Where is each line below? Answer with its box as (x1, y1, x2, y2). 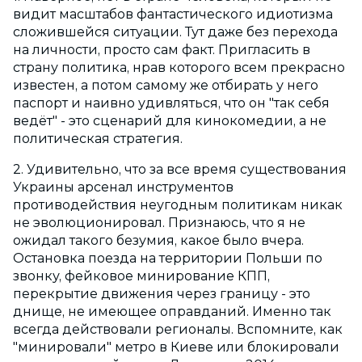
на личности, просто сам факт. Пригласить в (13, 42, 310, 58)
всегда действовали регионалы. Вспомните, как (13, 322, 343, 338)
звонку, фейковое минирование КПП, (13, 268, 270, 284)
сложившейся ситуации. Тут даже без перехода (13, 24, 338, 40)
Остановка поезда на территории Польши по (13, 250, 322, 267)
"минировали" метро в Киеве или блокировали (13, 339, 339, 356)
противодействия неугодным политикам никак (13, 197, 343, 213)
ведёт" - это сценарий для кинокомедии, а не (13, 113, 326, 129)
